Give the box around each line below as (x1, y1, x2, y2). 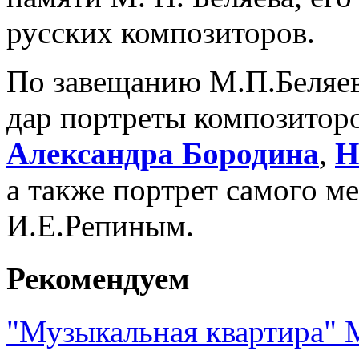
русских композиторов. (6, 14, 315, 50)
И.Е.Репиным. (6, 208, 194, 243)
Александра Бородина (6, 135, 319, 171)
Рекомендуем (6, 260, 190, 296)
